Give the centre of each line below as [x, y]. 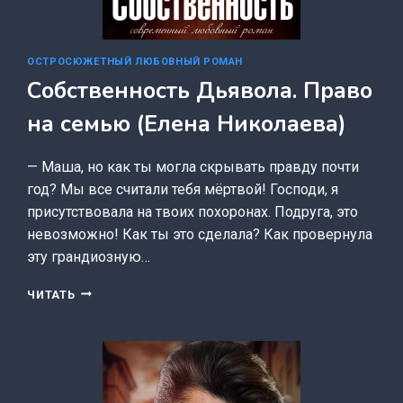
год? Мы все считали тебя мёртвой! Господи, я [183, 189]
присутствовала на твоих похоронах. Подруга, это [193, 211]
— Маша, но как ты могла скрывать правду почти [193, 166]
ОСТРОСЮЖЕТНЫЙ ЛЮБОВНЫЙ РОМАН [135, 62]
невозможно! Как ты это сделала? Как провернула [200, 234]
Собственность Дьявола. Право [200, 90]
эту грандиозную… [89, 256]
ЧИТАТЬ [51, 294]
